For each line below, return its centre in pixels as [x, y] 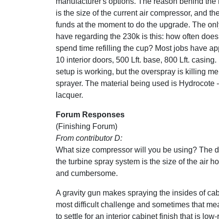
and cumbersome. [87, 173]
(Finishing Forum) [87, 126]
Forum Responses [90, 115]
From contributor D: [89, 138]
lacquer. [69, 95]
